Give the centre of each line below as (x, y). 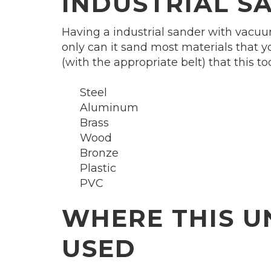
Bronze (99, 153)
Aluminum (109, 108)
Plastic (98, 168)
